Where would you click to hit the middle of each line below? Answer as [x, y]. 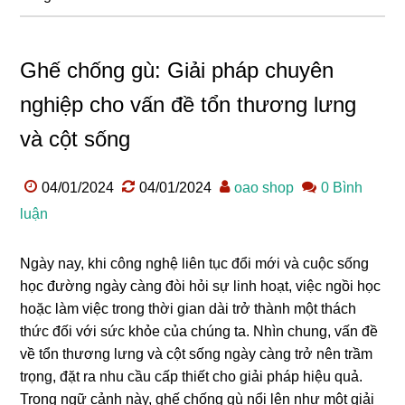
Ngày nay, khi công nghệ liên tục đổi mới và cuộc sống [195, 263]
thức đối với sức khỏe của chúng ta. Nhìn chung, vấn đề [199, 331]
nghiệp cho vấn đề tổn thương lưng [188, 104]
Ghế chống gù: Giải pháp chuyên [177, 70]
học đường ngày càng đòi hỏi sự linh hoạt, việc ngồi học [201, 286]
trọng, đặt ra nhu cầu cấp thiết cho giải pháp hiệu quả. [192, 376]
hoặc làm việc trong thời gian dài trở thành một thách [188, 308]
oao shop [264, 187]
